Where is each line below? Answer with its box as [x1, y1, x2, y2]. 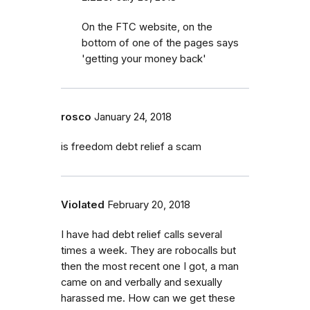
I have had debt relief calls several [61, 228, 222, 241]
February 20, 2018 [107, 198, 190, 211]
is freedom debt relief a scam [61, 140, 201, 153]
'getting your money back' [82, 52, 206, 65]
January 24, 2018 [94, 110, 172, 123]
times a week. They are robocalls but [61, 244, 236, 257]
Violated [61, 198, 104, 211]
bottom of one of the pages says [82, 36, 239, 49]
